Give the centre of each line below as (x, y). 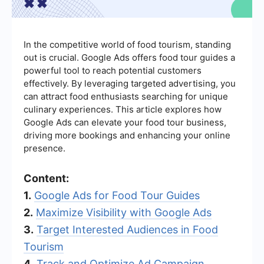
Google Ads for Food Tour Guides (117, 195)
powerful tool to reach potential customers (113, 70)
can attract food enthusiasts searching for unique (126, 96)
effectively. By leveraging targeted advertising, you (130, 83)
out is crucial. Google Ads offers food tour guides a (129, 57)
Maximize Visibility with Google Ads (124, 212)
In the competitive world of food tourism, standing (127, 44)
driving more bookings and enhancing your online (127, 135)
